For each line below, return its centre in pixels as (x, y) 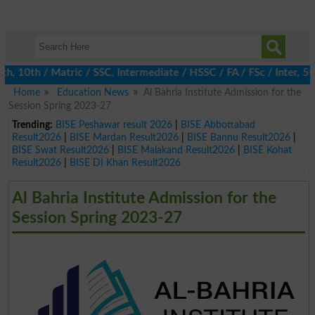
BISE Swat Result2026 (60, 150)
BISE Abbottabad (218, 124)
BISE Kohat (267, 150)
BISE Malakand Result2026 (176, 150)
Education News (93, 92)
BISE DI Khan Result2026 (125, 162)
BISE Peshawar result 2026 (114, 124)
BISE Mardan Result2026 (124, 137)
